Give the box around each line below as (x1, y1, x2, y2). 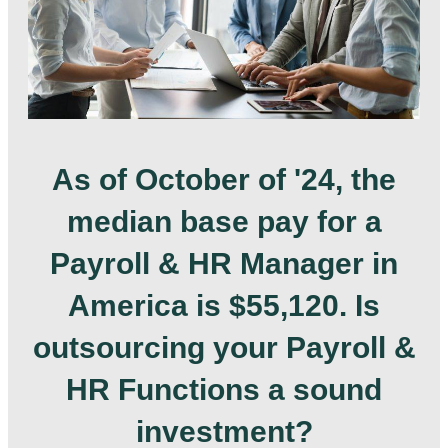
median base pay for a (66, 204, 382, 238)
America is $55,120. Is (68, 288, 380, 322)
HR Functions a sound (66, 372, 382, 406)
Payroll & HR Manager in (50, 246, 398, 280)
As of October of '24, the (52, 162, 396, 196)
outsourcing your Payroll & (32, 330, 416, 364)
